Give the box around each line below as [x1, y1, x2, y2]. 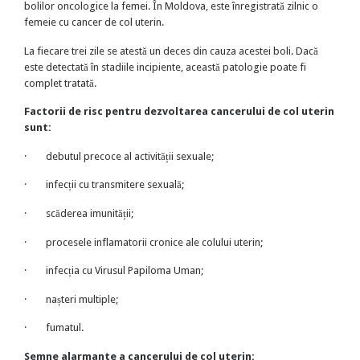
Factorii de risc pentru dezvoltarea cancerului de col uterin [24, 105, 334, 118]
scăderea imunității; [46, 207, 133, 219]
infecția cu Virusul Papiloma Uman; [46, 264, 203, 277]
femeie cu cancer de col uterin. [24, 15, 164, 28]
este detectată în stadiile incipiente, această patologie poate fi [24, 60, 306, 73]
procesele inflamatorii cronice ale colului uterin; [46, 235, 263, 248]
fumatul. [46, 321, 84, 334]
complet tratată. [24, 76, 96, 89]
